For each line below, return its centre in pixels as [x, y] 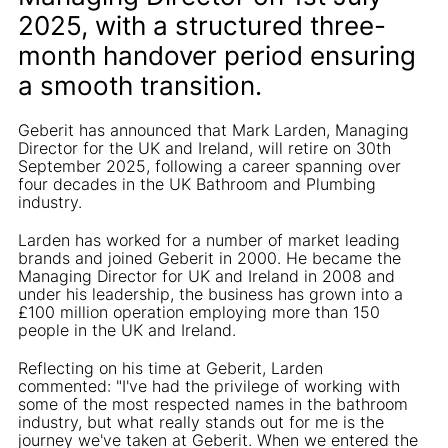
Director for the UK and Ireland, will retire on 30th [204, 147]
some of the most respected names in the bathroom [213, 403]
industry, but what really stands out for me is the [201, 421]
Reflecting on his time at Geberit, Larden [170, 367]
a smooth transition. [140, 85]
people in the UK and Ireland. [127, 329]
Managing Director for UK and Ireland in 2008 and [206, 275]
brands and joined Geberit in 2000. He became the [209, 257]
